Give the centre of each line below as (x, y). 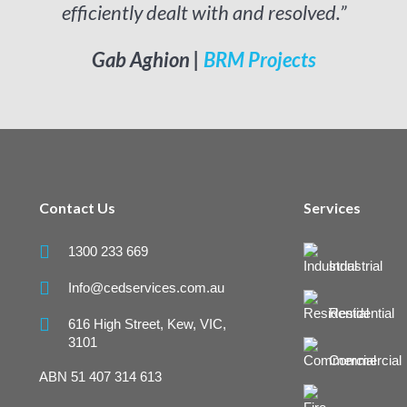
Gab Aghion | (147, 59)
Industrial (354, 266)
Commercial (364, 361)
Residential (360, 313)
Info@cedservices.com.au (147, 288)
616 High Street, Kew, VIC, (148, 324)
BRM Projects (259, 59)
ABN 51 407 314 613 (101, 377)
